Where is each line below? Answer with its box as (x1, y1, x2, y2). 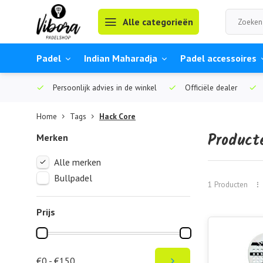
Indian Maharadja (84, 52, 157, 64)
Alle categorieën (122, 16, 193, 28)
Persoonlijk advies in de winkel (50, 82, 157, 93)
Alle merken (54, 156, 101, 168)
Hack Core (99, 111, 136, 122)
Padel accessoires (180, 52, 257, 64)
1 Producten (207, 178, 248, 190)
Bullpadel (54, 172, 92, 184)
